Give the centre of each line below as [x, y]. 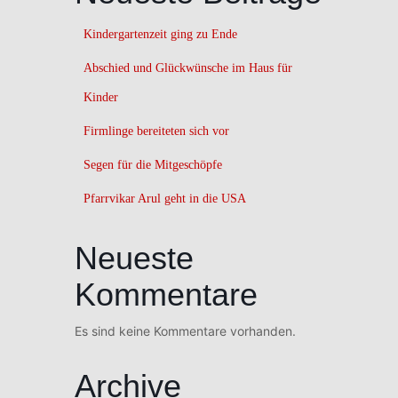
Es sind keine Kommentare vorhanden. [185, 330]
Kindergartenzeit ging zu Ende [160, 34]
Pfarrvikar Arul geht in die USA [165, 198]
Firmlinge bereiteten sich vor [156, 131]
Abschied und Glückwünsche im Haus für [188, 68]
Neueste [134, 258]
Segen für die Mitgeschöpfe [153, 164]
